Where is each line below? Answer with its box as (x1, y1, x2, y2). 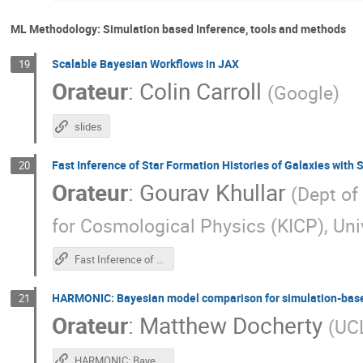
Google (274, 80, 334, 106)
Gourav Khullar (139, 177, 286, 208)
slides (74, 119, 102, 135)
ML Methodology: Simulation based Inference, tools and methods (11, 20, 346, 36)
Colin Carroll (139, 75, 263, 107)
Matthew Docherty (139, 310, 323, 341)
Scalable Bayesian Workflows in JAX (52, 55, 240, 71)
